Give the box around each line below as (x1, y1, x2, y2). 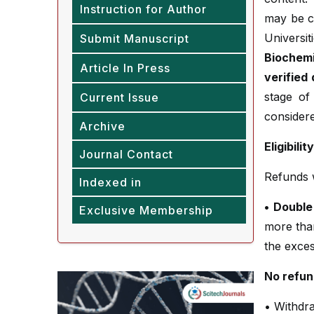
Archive (79, 119, 125, 133)
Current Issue (80, 90, 159, 104)
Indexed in (79, 175, 142, 189)
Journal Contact (79, 147, 173, 161)
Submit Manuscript (80, 32, 189, 46)
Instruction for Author (80, 2, 207, 16)
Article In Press (80, 61, 170, 75)
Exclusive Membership (79, 203, 213, 217)
